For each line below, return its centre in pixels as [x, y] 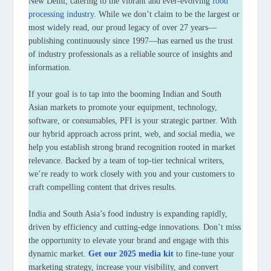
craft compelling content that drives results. [103, 187]
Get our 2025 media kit [131, 253]
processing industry [61, 14]
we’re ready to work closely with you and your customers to [132, 174]
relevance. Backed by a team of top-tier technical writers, [127, 160]
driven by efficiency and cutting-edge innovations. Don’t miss [135, 227]
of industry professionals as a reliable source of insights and [131, 54]
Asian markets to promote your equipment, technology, [123, 107]
